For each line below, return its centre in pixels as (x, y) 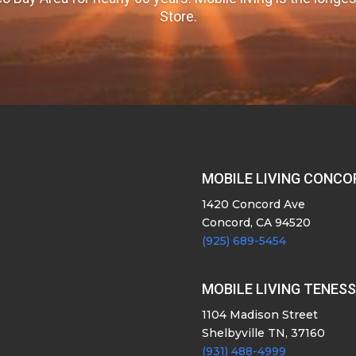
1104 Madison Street (259, 315)
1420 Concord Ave (253, 205)
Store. (178, 17)
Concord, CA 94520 (256, 223)
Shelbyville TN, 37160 (263, 333)
